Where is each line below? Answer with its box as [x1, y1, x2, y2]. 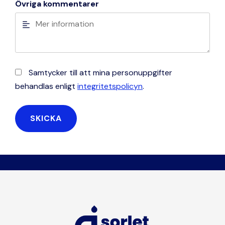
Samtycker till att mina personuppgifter [29, 67, 172, 78]
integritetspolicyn [77, 81, 143, 92]
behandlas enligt [15, 81, 77, 92]
